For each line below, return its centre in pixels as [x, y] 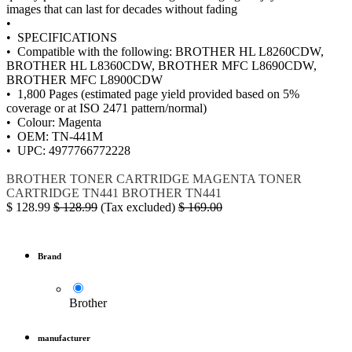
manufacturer [64, 337]
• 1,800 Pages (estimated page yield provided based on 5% [153, 93]
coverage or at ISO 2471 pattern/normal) [106, 108]
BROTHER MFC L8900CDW [84, 79]
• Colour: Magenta [54, 122]
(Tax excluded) [139, 207]
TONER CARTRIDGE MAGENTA [163, 178]
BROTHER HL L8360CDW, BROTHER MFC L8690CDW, [161, 65]
